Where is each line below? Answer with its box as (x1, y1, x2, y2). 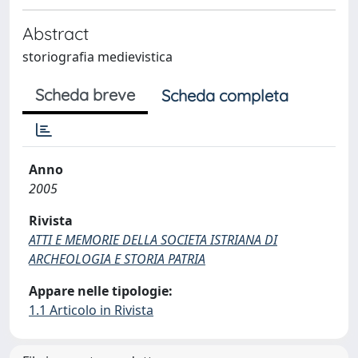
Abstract (22, 22, 89, 44)
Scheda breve (35, 85, 135, 105)
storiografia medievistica (22, 48, 173, 66)
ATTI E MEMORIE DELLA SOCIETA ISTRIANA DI (29, 231, 277, 249)
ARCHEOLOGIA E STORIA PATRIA (29, 250, 205, 268)
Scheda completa (161, 86, 288, 105)
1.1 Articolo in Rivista (29, 301, 153, 319)
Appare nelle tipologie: (29, 282, 173, 300)
